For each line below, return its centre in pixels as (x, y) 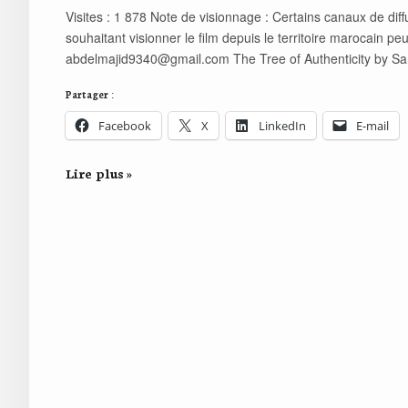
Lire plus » (99, 173)
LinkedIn (282, 126)
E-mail (372, 126)
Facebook (125, 126)
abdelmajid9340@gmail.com (148, 59)
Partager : (90, 95)
